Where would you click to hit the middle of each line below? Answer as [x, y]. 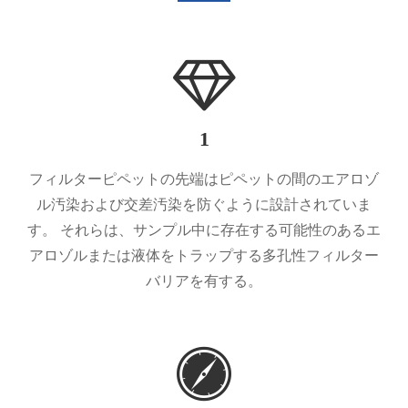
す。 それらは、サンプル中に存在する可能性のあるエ [204, 229]
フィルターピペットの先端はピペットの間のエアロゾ [204, 178]
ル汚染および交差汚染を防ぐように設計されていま [204, 204]
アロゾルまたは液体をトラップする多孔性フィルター [204, 255]
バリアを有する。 [204, 280]
